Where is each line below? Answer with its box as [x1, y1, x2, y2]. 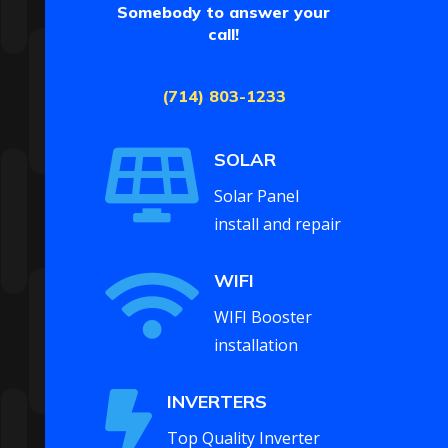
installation [213, 334, 298, 357]
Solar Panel [213, 185, 299, 208]
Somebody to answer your [117, 2, 331, 23]
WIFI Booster [213, 306, 312, 329]
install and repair [213, 213, 341, 236]
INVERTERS [166, 390, 267, 414]
